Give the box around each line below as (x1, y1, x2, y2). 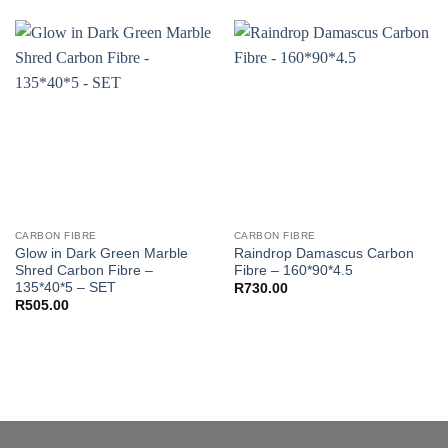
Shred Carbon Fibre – (14, 262, 153, 278)
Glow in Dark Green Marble (14, 245, 188, 261)
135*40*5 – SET (14, 279, 116, 295)
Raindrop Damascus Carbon (233, 245, 414, 261)
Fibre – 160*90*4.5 (233, 262, 353, 278)
